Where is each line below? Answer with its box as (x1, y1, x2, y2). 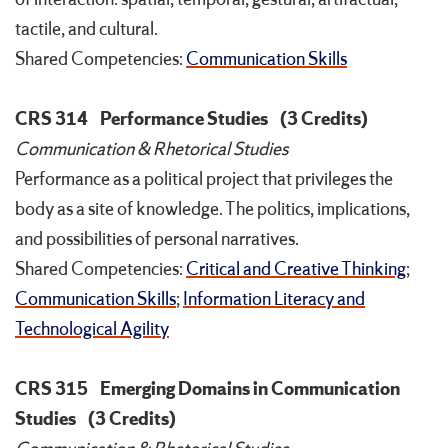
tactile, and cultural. (15, 17, 158, 42)
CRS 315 (15, 377, 88, 402)
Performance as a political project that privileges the (15, 167, 393, 192)
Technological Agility (15, 317, 169, 342)
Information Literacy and (183, 287, 365, 312)
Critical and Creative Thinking (186, 257, 406, 282)
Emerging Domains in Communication (100, 377, 400, 402)
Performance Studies (100, 107, 268, 132)
